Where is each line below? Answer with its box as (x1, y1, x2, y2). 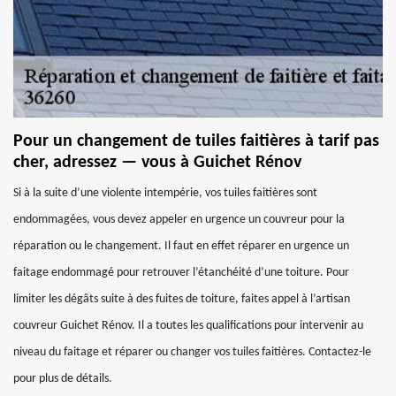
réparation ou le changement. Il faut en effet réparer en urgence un (13, 240, 349, 253)
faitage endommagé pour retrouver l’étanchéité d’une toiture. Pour (13, 266, 349, 279)
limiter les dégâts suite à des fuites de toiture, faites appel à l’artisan (13, 293, 350, 306)
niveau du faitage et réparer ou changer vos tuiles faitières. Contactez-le (13, 346, 371, 359)
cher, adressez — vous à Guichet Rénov (13, 154, 301, 171)
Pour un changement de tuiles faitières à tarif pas (13, 133, 379, 150)
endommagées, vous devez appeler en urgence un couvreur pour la (13, 213, 345, 226)
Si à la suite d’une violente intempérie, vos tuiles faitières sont (13, 187, 317, 200)
